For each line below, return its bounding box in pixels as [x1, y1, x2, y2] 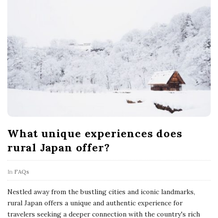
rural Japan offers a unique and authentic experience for [7, 198, 182, 207]
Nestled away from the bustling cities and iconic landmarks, [7, 187, 195, 196]
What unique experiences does [7, 126, 182, 140]
